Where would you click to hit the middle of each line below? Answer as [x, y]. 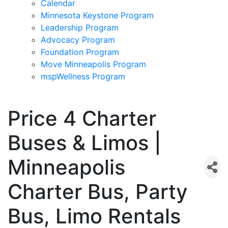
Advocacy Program [78, 39]
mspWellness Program [83, 76]
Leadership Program [80, 27]
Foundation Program [80, 52]
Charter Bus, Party [98, 191]
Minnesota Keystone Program [97, 15]
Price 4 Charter [82, 118]
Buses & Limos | [84, 142]
